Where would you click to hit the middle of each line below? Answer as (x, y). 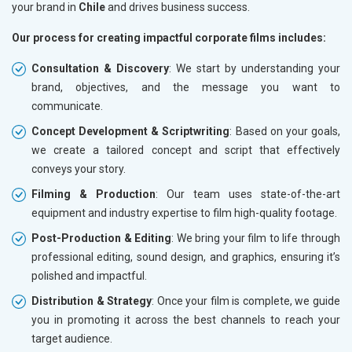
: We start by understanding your (255, 69)
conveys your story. (79, 169)
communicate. (67, 106)
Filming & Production (93, 194)
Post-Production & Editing (102, 238)
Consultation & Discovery (100, 69)
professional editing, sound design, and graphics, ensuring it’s (186, 257)
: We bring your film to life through (256, 238)
